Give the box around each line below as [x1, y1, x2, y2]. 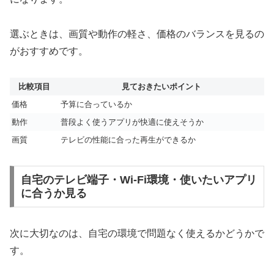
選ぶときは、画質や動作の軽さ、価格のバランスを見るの [10, 28, 264, 39]
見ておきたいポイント [122, 81, 201, 91]
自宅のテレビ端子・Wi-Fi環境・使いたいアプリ [20, 174, 257, 187]
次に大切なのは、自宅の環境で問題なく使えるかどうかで [10, 228, 264, 239]
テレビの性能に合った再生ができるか [61, 135, 196, 144]
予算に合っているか [61, 99, 132, 109]
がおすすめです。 [10, 45, 88, 56]
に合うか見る [20, 187, 87, 200]
